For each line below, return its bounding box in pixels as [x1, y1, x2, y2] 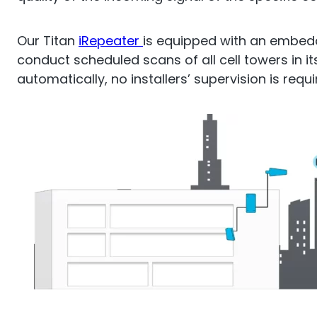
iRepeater [79, 31, 143, 50]
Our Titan [17, 31, 79, 50]
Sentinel [94, 16, 172, 42]
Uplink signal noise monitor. [47, 78, 219, 96]
